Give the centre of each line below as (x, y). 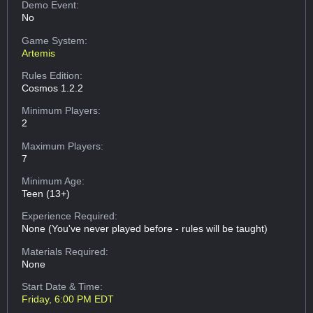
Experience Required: (70, 216)
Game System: (55, 40)
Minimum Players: (61, 111)
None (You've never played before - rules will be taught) (145, 229)
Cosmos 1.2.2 (53, 88)
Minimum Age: (53, 181)
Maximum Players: (63, 146)
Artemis (39, 53)
